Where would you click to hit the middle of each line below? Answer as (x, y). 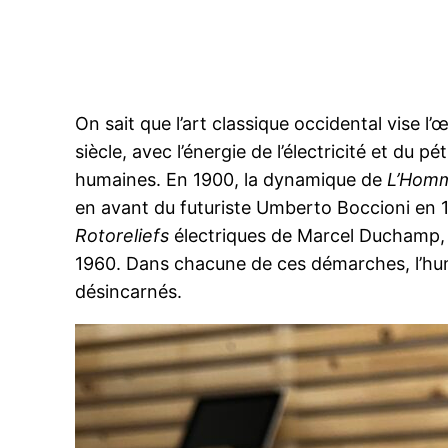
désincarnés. (129, 292)
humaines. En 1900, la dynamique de (231, 180)
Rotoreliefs (122, 236)
